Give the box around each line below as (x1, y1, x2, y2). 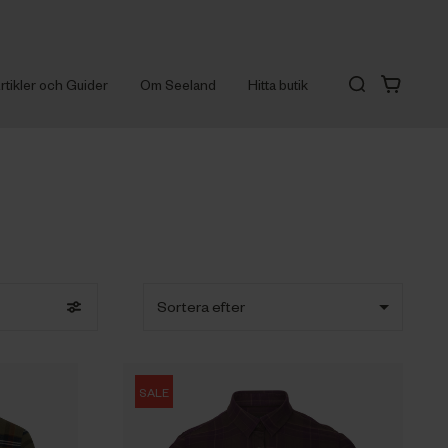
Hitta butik (248, 75, 309, 93)
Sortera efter (157, 296, 246, 316)
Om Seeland (140, 75, 217, 93)
